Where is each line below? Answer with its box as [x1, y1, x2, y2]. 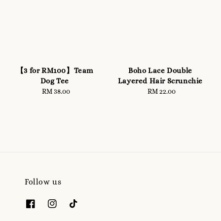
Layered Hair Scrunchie [117, 76, 203, 85]
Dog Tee [40, 76, 70, 85]
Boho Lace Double [128, 66, 192, 75]
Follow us [25, 177, 62, 186]
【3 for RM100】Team [16, 66, 94, 75]
